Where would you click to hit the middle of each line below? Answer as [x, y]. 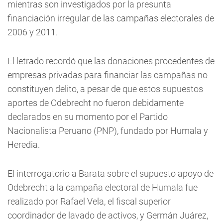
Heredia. [24, 144]
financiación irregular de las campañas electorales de [111, 18]
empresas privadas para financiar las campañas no [108, 75]
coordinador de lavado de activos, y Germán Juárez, [108, 215]
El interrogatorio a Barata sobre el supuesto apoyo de [111, 173]
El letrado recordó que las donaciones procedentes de [111, 61]
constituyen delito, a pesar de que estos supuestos [105, 89]
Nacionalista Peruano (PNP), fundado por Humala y [108, 130]
